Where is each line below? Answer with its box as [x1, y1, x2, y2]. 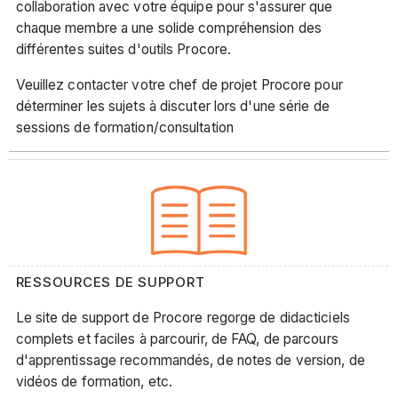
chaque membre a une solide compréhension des [15, 20, 322, 37]
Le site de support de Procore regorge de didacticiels [15, 308, 350, 326]
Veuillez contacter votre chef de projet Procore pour [15, 76, 343, 93]
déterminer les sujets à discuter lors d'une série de [15, 97, 330, 115]
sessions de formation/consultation [15, 118, 234, 136]
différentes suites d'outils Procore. [15, 41, 232, 59]
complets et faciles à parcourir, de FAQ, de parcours [15, 330, 338, 347]
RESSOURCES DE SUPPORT [15, 274, 205, 291]
